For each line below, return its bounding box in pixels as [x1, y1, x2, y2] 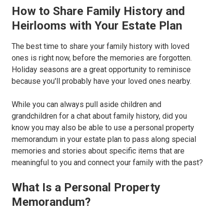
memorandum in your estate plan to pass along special [12, 135, 196, 144]
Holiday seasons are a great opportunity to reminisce [12, 65, 191, 75]
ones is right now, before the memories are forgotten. [12, 53, 192, 63]
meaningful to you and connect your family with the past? [12, 158, 203, 168]
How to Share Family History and [12, 4, 185, 18]
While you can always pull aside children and [12, 100, 161, 109]
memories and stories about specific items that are [12, 146, 185, 156]
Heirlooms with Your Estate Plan [12, 19, 182, 33]
